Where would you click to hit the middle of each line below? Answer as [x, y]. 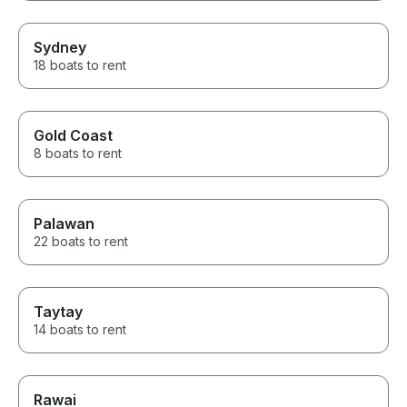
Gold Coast [73, 136]
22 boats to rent [81, 242]
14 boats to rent [80, 330]
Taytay [58, 312]
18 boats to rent [80, 65]
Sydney [60, 48]
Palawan [64, 224]
